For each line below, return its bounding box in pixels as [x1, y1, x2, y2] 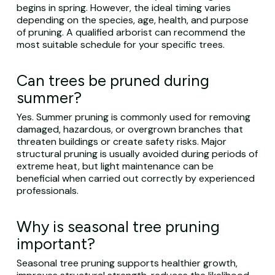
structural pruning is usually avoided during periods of [16, 147, 258, 160]
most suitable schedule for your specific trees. [16, 38, 225, 51]
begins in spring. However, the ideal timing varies [16, 1, 231, 14]
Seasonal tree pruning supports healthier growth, [16, 257, 238, 269]
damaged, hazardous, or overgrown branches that [16, 123, 243, 136]
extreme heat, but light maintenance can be [16, 160, 214, 172]
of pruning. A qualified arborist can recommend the [16, 26, 246, 39]
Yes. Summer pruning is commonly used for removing [16, 110, 250, 123]
